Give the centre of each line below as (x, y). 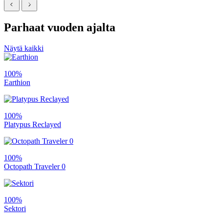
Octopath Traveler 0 (35, 167)
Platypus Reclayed (33, 125)
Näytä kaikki (24, 48)
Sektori (15, 209)
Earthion (17, 83)
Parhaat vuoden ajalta (60, 28)
